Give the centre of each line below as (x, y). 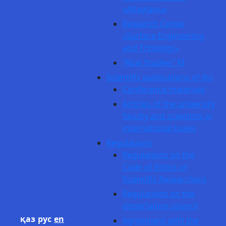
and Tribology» (151, 48)
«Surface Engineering (163, 36)
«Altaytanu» (145, 9)
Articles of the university (169, 104)
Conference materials (164, 89)
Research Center (154, 24)
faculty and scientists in (167, 116)
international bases (159, 128)
